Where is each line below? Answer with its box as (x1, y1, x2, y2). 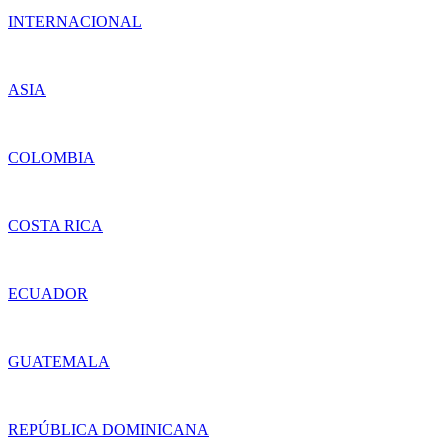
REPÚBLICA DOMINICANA (8, 421, 209, 438)
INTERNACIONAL (8, 13, 142, 30)
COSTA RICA (8, 217, 103, 234)
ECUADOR (8, 285, 88, 302)
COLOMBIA (8, 149, 95, 166)
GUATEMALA (8, 353, 110, 370)
